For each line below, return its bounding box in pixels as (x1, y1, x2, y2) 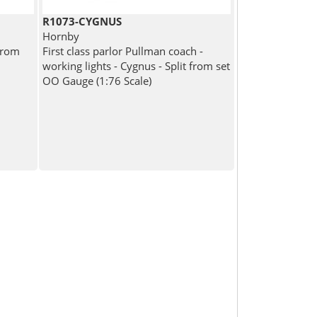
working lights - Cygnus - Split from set (42, 58, 231, 73)
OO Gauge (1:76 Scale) (42, 73, 152, 88)
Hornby (42, 28, 80, 43)
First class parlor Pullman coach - (42, 43, 204, 58)
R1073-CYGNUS (42, 13, 122, 28)
